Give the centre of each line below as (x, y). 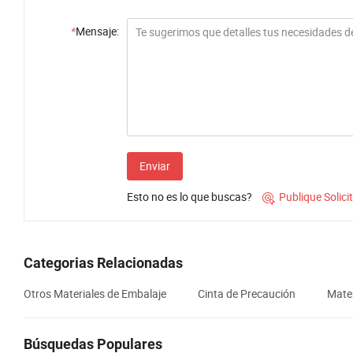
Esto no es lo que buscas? (190, 197)
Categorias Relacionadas (103, 263)
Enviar (155, 166)
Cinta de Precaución (247, 294)
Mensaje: (97, 32)
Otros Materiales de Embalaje (95, 294)
